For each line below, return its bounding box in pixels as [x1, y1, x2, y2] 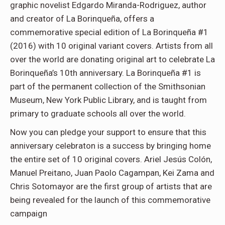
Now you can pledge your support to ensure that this [10, 127, 206, 138]
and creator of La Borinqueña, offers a [10, 14, 154, 24]
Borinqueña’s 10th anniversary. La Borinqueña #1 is [10, 68, 201, 78]
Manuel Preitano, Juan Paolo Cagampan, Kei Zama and [10, 168, 214, 178]
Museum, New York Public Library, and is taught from [10, 95, 207, 105]
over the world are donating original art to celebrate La [10, 54, 215, 65]
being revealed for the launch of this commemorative [10, 195, 210, 205]
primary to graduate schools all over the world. [10, 108, 186, 119]
